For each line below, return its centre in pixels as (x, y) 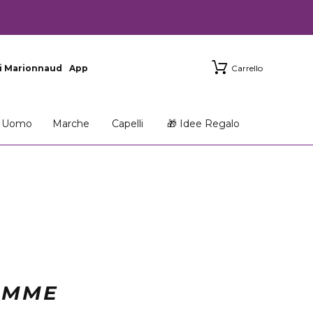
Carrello (247, 68)
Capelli (127, 124)
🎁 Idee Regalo (204, 124)
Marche (71, 124)
